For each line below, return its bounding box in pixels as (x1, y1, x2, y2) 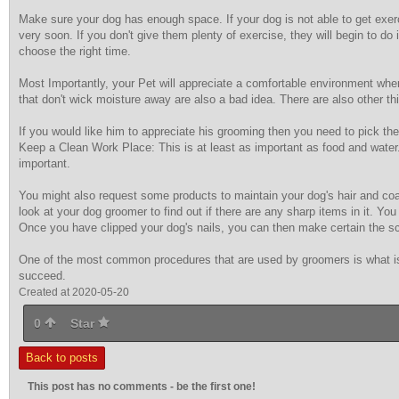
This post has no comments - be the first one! (28, 380, 256, 393)
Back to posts (26, 351, 98, 364)
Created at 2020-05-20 (19, 286, 129, 298)
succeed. (19, 269, 66, 282)
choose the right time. (19, 45, 131, 58)
